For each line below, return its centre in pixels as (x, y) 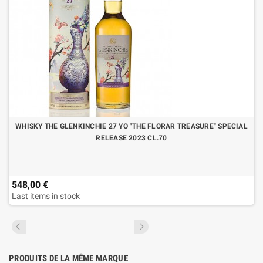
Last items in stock (46, 196)
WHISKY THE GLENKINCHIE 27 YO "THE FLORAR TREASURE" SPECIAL (131, 126)
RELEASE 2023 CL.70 (131, 138)
